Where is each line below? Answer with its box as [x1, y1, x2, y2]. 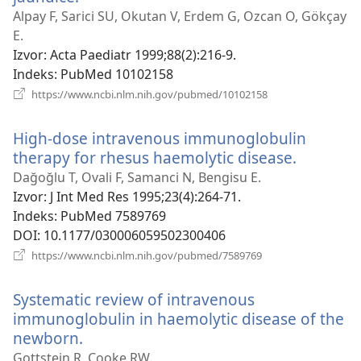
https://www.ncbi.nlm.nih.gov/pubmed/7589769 [29, 247, 262, 263]
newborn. [13, 326, 83, 349]
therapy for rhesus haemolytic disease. [13, 146, 297, 168]
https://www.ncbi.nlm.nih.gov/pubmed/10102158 [29, 86, 268, 102]
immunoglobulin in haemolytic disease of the [13, 307, 344, 330]
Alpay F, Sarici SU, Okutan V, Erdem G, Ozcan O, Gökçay [13, 6, 346, 25]
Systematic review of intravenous [13, 288, 255, 310]
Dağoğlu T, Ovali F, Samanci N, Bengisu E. [13, 168, 261, 186]
